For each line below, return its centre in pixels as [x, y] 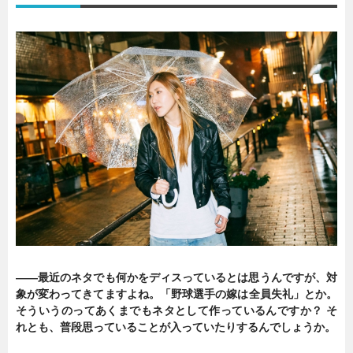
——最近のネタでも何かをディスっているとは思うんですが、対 [176, 277]
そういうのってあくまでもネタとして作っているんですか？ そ [176, 310]
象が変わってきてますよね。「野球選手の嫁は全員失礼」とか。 [176, 294]
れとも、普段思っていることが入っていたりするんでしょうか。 [176, 327]
